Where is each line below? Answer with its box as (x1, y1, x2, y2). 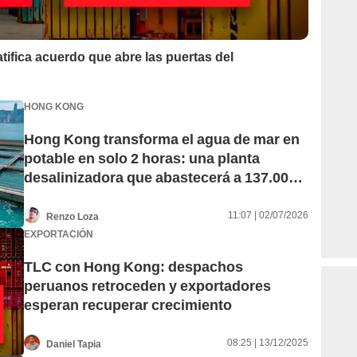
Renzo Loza (46, 210, 99, 222)
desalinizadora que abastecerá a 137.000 (24, 169, 296, 186)
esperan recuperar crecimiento (24, 296, 232, 314)
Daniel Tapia (46, 338, 101, 350)
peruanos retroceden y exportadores (24, 277, 271, 295)
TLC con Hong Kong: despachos (24, 258, 243, 276)
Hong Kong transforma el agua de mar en (24, 131, 300, 148)
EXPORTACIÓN (24, 228, 93, 240)
